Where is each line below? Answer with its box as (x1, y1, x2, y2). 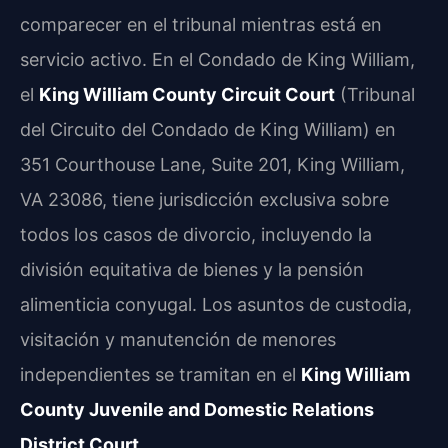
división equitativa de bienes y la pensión (20, 258, 364, 280)
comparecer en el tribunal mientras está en (20, 13, 382, 35)
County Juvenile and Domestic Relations (20, 398, 374, 420)
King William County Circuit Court (39, 83, 335, 105)
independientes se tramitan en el (20, 363, 301, 385)
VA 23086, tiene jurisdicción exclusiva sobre (20, 188, 389, 210)
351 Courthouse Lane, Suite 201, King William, (20, 153, 405, 175)
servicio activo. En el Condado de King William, (20, 48, 415, 70)
